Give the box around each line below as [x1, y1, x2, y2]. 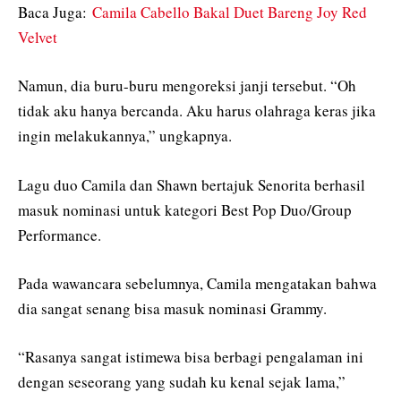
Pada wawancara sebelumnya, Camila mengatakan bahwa [18, 272, 377, 294]
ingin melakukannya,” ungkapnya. [18, 125, 232, 147]
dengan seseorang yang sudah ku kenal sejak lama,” [18, 371, 346, 392]
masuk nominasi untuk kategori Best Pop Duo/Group [18, 199, 352, 220]
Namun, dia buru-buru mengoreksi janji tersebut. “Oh [18, 75, 356, 97]
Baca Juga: [18, 2, 92, 23]
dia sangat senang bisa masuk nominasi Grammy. [18, 297, 327, 319]
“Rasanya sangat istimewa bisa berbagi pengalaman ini [18, 346, 363, 367]
